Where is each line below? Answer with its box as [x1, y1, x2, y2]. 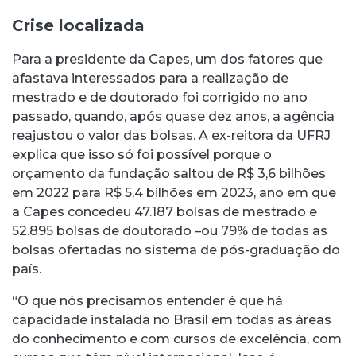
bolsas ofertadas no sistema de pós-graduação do [12, 242, 340, 257]
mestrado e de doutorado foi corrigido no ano [12, 89, 308, 105]
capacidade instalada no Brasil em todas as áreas [12, 311, 331, 327]
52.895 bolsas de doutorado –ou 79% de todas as [12, 222, 327, 238]
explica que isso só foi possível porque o [12, 146, 272, 162]
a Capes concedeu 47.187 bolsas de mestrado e [12, 203, 317, 219]
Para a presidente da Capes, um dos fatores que [12, 51, 323, 67]
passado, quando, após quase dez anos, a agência [12, 108, 335, 124]
